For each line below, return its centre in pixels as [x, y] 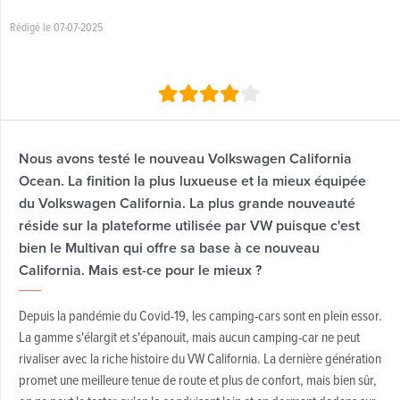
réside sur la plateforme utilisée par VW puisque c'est [189, 225]
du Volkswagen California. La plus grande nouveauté [187, 203]
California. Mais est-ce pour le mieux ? [140, 270]
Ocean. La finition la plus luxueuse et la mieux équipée [192, 181]
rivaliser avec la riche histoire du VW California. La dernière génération [200, 358]
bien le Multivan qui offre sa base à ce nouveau [169, 248]
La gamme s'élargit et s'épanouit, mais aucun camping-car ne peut [189, 337]
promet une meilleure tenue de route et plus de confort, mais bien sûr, [197, 379]
